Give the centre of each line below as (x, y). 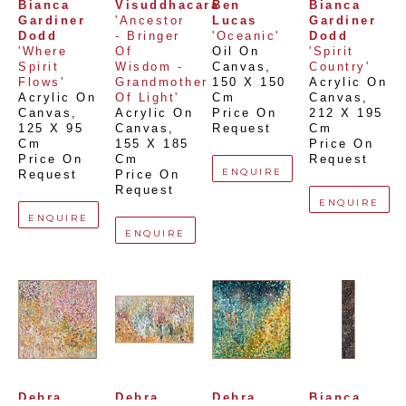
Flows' (41, 83)
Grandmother (162, 83)
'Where (43, 52)
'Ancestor (150, 21)
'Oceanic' (246, 37)
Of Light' (147, 98)
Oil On (236, 52)
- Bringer (148, 37)
